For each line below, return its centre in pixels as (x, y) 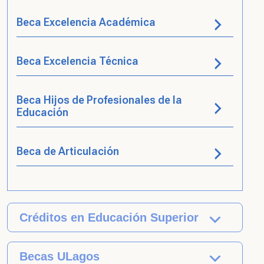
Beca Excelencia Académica (86, 22)
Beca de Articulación (68, 151)
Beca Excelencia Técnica (77, 61)
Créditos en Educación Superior (109, 217)
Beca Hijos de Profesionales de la (99, 100)
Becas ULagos (60, 256)
